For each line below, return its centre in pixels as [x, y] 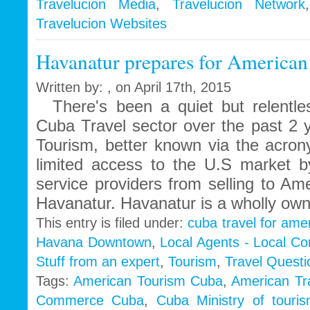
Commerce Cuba [90, 301]
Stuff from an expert [98, 262]
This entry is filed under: [112, 223]
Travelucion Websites [101, 24]
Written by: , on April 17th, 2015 [134, 88]
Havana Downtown [94, 243]
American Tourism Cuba [148, 281]
